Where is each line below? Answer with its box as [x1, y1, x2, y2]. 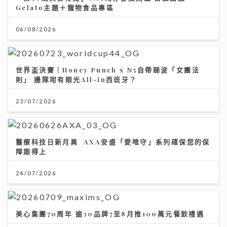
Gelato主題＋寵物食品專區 [16, 3, 114, 12]
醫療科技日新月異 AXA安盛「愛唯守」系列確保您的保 [16, 137, 210, 146]
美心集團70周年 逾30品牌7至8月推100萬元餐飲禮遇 [16, 209, 205, 218]
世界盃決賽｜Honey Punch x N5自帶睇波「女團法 [16, 65, 200, 74]
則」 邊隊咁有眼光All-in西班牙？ [16, 74, 137, 84]
